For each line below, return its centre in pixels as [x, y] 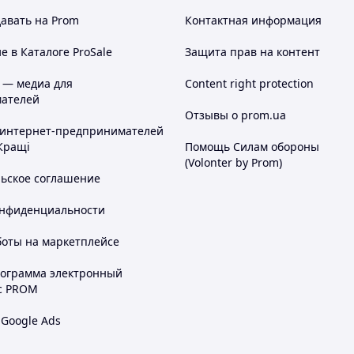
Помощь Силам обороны [252, 147]
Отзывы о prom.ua [235, 115]
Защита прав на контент [252, 52]
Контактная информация [253, 20]
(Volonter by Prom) [233, 162]
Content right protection [249, 83]
